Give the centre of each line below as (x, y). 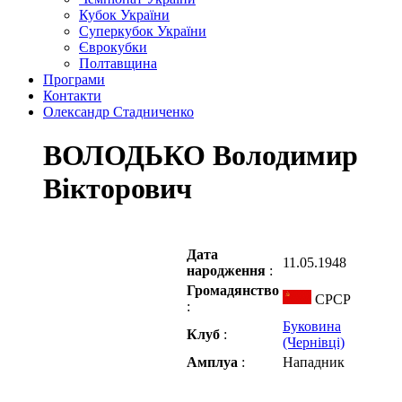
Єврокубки (113, 47)
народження (228, 270)
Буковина (312, 326)
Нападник (314, 362)
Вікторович (118, 189)
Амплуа (214, 362)
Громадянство (233, 290)
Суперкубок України (143, 31)
